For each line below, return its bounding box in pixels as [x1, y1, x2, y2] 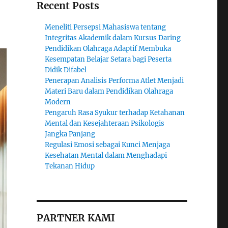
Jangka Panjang [45, 130, 96, 138]
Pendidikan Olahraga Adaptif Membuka [45, 44, 172, 53]
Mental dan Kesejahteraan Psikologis [45, 119, 165, 128]
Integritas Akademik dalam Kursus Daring [45, 34, 181, 42]
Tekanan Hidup [45, 162, 95, 170]
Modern [45, 98, 71, 106]
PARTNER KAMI [36, 212, 115, 224]
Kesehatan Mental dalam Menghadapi [45, 151, 167, 160]
